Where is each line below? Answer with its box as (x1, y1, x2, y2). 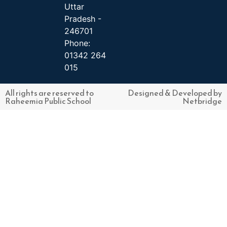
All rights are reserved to (5, 87, 94, 99)
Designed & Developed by (128, 87, 222, 99)
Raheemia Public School (5, 95, 91, 107)
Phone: (64, 38, 90, 49)
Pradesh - (64, 14, 101, 24)
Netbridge (182, 95, 222, 107)
